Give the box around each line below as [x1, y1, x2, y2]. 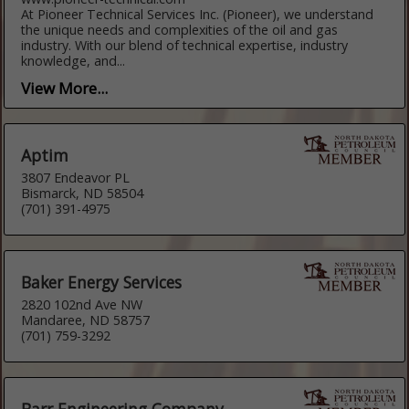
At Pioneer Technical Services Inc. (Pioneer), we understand [21, 5, 374, 23]
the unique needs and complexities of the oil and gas [21, 20, 339, 38]
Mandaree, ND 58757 [21, 310, 151, 329]
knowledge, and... [21, 51, 126, 69]
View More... [21, 77, 109, 99]
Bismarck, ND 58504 [21, 184, 144, 202]
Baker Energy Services [21, 270, 183, 293]
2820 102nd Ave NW [21, 295, 143, 313]
